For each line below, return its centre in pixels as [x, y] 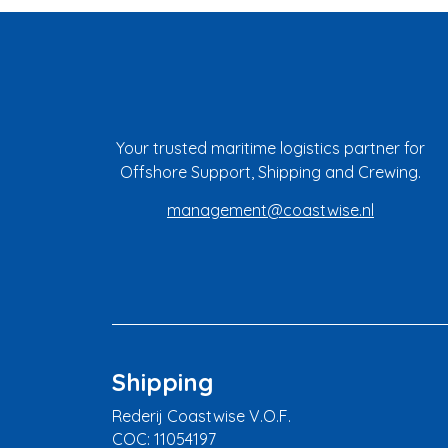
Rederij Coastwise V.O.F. [201, 415]
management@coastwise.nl [270, 209]
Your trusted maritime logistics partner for [270, 147]
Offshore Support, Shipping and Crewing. [270, 171]
